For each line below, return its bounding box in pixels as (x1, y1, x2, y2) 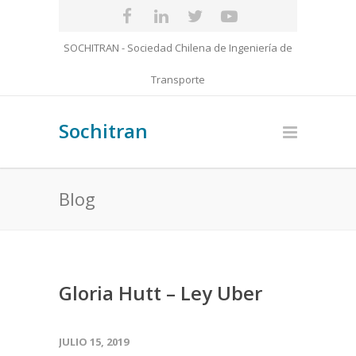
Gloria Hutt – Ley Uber (59, 280, 262, 306)
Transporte (151, 72, 205, 87)
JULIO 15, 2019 (59, 335, 129, 349)
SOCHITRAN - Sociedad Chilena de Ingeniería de (64, 41, 292, 55)
